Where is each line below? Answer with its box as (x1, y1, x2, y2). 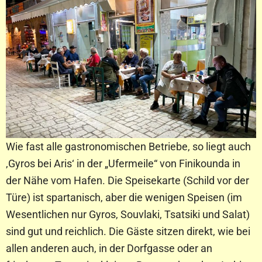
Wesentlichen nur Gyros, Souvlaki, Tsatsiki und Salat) (6, 208, 250, 220)
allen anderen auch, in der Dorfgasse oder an (6, 242, 212, 254)
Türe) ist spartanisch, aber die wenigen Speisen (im (6, 191, 242, 204)
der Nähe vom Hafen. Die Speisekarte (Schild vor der (6, 174, 249, 187)
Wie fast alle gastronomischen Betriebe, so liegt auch (6, 140, 251, 153)
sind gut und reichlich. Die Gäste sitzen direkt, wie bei (6, 225, 250, 237)
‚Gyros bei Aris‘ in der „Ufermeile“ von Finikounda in (6, 157, 240, 170)
